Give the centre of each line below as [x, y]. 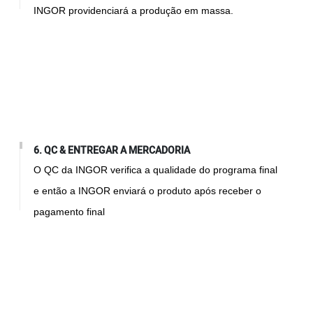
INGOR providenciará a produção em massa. [134, 10]
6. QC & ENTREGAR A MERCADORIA [112, 150]
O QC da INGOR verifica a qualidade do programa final [156, 169]
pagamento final [70, 211]
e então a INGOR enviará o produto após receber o [148, 190]
